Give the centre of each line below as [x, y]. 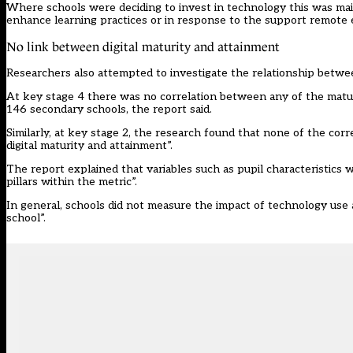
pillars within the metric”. [72, 182]
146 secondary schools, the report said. [109, 110]
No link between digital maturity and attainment [143, 47]
